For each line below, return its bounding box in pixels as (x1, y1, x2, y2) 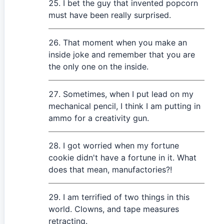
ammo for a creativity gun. (48, 113, 149, 123)
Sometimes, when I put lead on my (63, 89, 193, 99)
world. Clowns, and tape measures (48, 204, 179, 214)
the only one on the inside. (48, 61, 148, 71)
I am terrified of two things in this (63, 192, 189, 202)
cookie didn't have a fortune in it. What (48, 152, 196, 162)
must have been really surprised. (48, 10, 171, 20)
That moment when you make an (63, 37, 187, 47)
